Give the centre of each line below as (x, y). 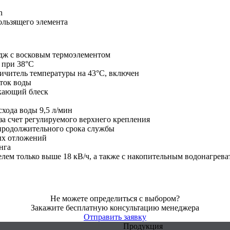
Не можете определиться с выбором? (115, 198)
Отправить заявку (115, 217)
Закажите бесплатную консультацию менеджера (115, 208)
